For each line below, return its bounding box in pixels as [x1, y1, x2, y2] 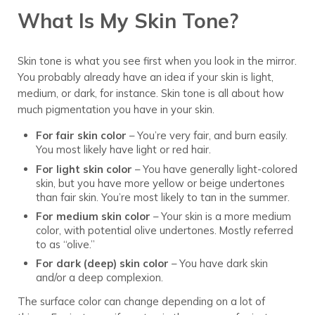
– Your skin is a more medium [150, 210, 291, 224]
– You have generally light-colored [131, 162, 297, 176]
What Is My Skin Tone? [17, 7, 238, 33]
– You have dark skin [168, 257, 268, 271]
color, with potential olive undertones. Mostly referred [35, 224, 293, 238]
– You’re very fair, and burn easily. [126, 129, 288, 143]
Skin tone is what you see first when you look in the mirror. [17, 54, 297, 68]
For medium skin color [35, 210, 150, 224]
